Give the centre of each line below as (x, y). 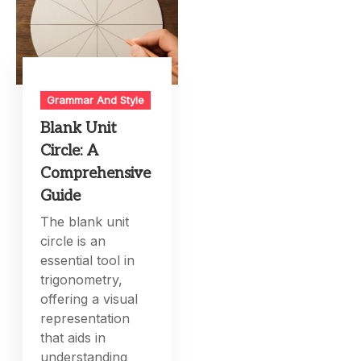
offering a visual (89, 299)
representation (85, 319)
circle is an (73, 241)
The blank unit (85, 222)
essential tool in (88, 261)
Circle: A (70, 151)
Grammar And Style (96, 100)
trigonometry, (82, 280)
